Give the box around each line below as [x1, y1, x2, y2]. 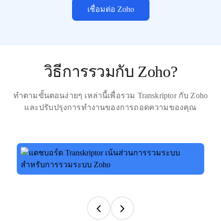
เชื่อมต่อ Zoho [87, 5, 134, 13]
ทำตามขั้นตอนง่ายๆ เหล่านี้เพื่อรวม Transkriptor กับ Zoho [13, 91, 208, 100]
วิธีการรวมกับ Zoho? [43, 63, 178, 80]
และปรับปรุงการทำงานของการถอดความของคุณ [24, 103, 197, 111]
